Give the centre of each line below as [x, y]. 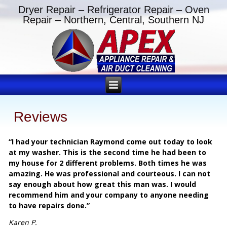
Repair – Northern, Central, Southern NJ [113, 20]
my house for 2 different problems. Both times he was [108, 163]
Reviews [41, 117]
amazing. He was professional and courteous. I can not [110, 174]
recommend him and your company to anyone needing [109, 195]
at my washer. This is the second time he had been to [108, 153]
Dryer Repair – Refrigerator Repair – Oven [113, 9]
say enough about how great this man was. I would [103, 184]
